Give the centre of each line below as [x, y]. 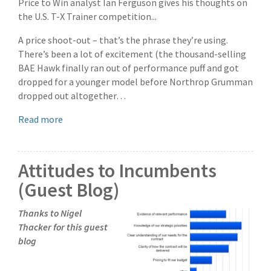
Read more [41, 119]
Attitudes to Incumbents [117, 171]
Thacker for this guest [63, 227]
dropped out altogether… [72, 96]
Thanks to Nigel [50, 213]
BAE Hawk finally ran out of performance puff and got [129, 68]
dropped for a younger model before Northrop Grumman [135, 82]
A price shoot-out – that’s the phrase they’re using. [123, 40]
